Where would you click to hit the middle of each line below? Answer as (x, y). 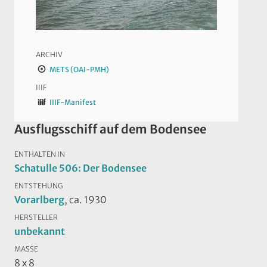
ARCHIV (49, 54)
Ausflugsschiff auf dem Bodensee (110, 129)
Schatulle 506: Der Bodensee (80, 168)
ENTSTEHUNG (38, 185)
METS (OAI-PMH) (79, 69)
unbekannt (40, 231)
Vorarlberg (39, 199)
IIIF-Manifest (72, 102)
